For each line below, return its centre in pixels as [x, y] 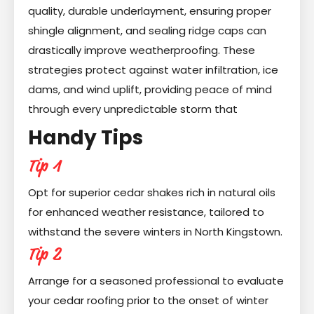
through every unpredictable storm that [133, 109]
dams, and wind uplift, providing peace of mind [150, 90]
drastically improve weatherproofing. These [142, 50]
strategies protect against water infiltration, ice [153, 70]
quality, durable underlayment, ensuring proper [150, 11]
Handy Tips [86, 138]
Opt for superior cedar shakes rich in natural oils [152, 193]
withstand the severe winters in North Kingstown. [155, 232]
